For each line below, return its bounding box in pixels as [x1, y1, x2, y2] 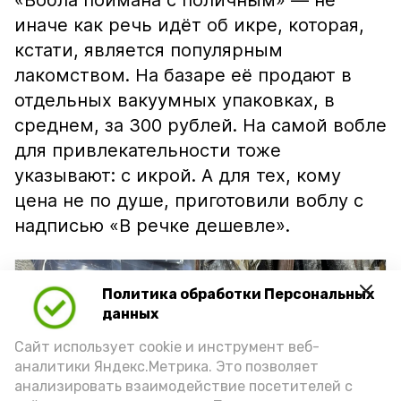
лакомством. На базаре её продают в [14, 64, 352, 86]
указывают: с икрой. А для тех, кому [14, 165, 341, 186]
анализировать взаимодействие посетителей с [14, 378, 353, 395]
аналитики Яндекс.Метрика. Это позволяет [14, 358, 319, 375]
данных [102, 305, 158, 323]
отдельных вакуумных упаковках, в [14, 90, 335, 111]
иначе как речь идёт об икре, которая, [14, 14, 364, 36]
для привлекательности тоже [14, 140, 281, 161]
